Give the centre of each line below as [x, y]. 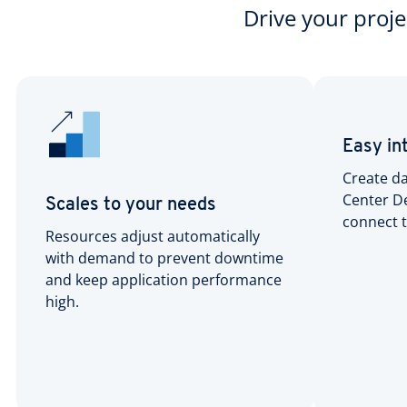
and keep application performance [164, 279]
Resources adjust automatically [153, 236]
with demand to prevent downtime [164, 258]
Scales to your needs [131, 205]
